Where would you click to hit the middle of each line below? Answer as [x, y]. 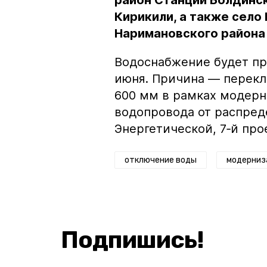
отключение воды [161, 160]
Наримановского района [190, 34]
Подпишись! [132, 240]
